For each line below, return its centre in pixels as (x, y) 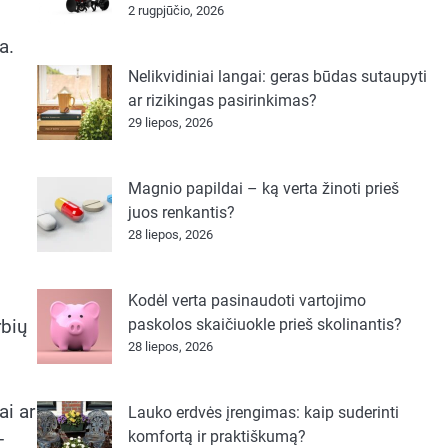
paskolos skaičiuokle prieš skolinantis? (264, 324)
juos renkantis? (181, 212)
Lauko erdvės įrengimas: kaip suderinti (263, 412)
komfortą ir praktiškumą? (216, 436)
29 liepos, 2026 (170, 122)
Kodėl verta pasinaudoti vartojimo (246, 300)
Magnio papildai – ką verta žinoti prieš (263, 188)
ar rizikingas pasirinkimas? (222, 100)
